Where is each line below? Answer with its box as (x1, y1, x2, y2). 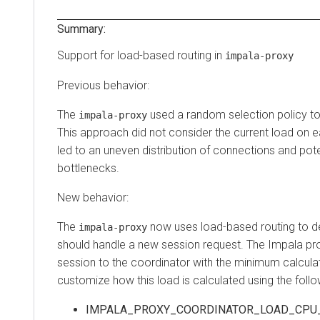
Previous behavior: (57, 79, 149, 93)
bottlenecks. (57, 161, 119, 176)
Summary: (57, 22, 106, 36)
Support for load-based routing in (57, 49, 225, 63)
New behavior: (57, 191, 129, 205)
